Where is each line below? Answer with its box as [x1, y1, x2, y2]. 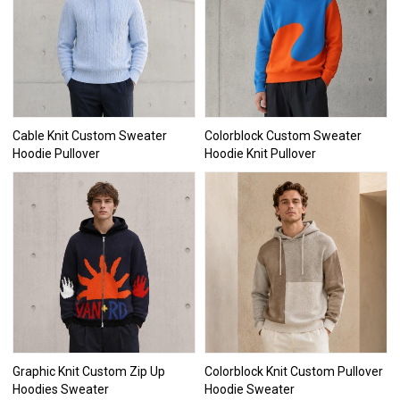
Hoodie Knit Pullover [204, 146, 316, 161]
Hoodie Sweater [204, 382, 295, 397]
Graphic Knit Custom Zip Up [12, 364, 166, 379]
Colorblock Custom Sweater [204, 128, 362, 143]
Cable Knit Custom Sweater [12, 128, 168, 143]
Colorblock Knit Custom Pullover [204, 364, 383, 379]
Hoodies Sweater [12, 382, 110, 397]
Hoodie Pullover [12, 146, 101, 161]
